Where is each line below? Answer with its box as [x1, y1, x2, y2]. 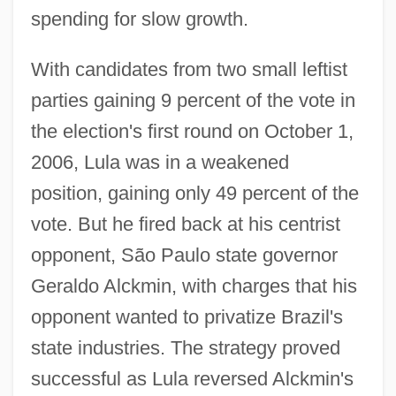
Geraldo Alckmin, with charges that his [30, 274, 357, 297]
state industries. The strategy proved [30, 336, 340, 359]
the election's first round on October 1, [30, 119, 354, 142]
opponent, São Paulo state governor [30, 243, 338, 266]
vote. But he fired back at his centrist [30, 212, 340, 235]
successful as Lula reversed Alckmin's [30, 367, 354, 390]
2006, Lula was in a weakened [30, 150, 289, 173]
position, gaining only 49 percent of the [30, 181, 359, 204]
